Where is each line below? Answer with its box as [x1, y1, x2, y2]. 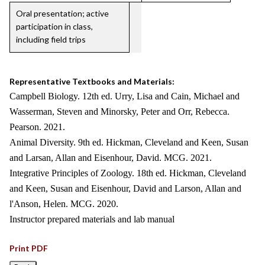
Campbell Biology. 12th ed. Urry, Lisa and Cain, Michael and [9, 91, 240, 101]
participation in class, [16, 21, 93, 31]
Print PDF [9, 243, 48, 253]
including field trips [16, 34, 86, 44]
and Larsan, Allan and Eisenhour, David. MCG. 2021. [9, 153, 212, 163]
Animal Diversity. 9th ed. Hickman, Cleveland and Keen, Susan [9, 137, 248, 147]
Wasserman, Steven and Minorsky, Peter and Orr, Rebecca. [9, 106, 230, 117]
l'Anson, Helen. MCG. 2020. [9, 199, 118, 209]
